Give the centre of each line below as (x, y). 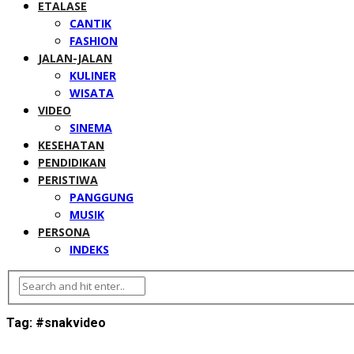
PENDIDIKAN (72, 162)
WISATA (92, 93)
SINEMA (91, 128)
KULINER (93, 75)
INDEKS (89, 249)
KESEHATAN (71, 145)
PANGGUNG (102, 197)
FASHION (94, 41)
